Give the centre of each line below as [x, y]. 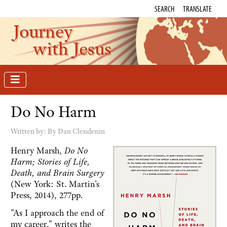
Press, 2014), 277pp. [47, 195]
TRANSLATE [197, 9]
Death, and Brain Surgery [58, 173]
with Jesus [72, 48]
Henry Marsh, [37, 151]
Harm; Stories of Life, [50, 162]
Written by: [29, 131]
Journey [43, 31]
